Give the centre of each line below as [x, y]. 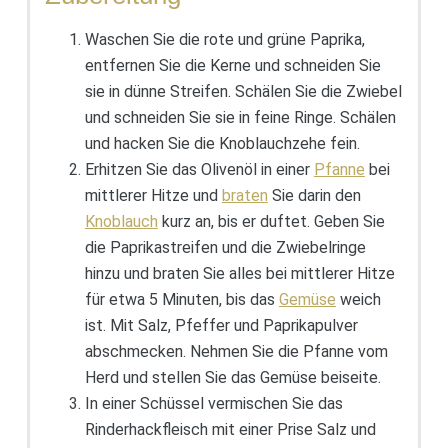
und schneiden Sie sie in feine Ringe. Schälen [240, 118]
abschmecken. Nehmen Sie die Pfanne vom [236, 352]
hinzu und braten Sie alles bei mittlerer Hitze [239, 274]
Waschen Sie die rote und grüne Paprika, [224, 40]
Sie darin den [314, 196]
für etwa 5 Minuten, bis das [181, 300]
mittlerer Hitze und [153, 196]
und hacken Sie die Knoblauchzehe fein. [222, 144]
